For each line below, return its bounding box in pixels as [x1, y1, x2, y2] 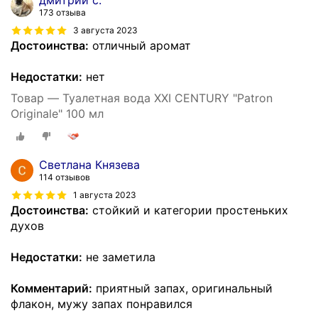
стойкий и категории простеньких [89, 203, 288, 218]
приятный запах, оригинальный [92, 281, 273, 296]
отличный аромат [89, 38, 191, 53]
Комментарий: [11, 281, 92, 296]
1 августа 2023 [73, 189, 136, 200]
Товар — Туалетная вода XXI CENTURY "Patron [11, 91, 273, 106]
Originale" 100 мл [11, 106, 104, 121]
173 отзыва [39, 7, 86, 18]
